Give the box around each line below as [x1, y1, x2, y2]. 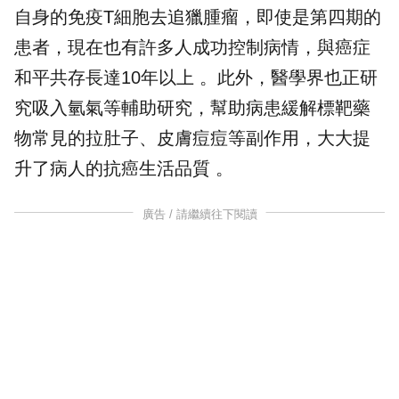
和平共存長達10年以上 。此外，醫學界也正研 [14, 67, 378, 87]
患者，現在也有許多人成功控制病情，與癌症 [14, 37, 370, 57]
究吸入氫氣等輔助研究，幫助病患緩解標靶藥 [14, 97, 370, 118]
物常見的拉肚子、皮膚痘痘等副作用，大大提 [14, 127, 370, 148]
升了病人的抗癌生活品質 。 [14, 158, 233, 178]
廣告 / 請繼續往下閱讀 [142, 207, 257, 221]
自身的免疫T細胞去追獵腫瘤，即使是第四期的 [14, 6, 381, 27]
